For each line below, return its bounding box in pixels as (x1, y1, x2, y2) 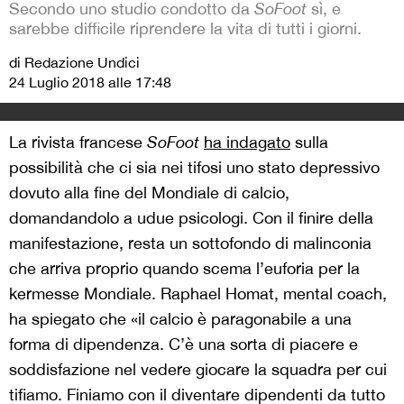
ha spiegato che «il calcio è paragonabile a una (9, 309, 352, 328)
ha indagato (204, 133, 290, 151)
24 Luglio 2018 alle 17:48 (9, 74, 171, 90)
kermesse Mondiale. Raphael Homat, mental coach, (9, 284, 387, 303)
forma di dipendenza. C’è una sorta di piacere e (9, 335, 358, 353)
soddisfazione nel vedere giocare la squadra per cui (9, 360, 387, 379)
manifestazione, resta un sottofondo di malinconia (9, 234, 372, 252)
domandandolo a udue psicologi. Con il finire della (9, 208, 373, 227)
